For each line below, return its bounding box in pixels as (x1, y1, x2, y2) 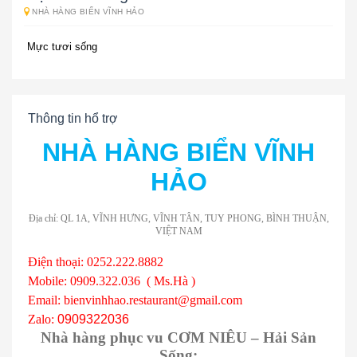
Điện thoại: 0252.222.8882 (28, 255, 167, 269)
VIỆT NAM (155, 226, 202, 237)
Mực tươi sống (24, 41, 97, 53)
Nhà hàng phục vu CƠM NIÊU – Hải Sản (41, 329, 316, 347)
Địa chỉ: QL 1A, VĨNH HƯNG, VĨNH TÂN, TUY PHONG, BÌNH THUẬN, (28, 213, 329, 225)
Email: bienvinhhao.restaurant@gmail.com (28, 293, 242, 308)
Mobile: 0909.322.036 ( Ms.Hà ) (28, 274, 195, 288)
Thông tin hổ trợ (28, 112, 118, 126)
